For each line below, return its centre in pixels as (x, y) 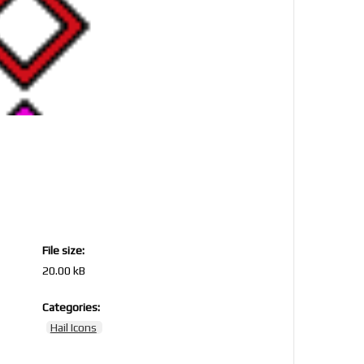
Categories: (71, 307)
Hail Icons (73, 327)
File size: (63, 250)
